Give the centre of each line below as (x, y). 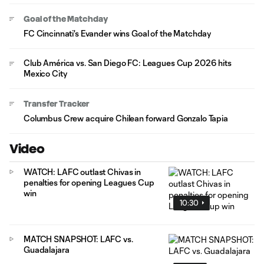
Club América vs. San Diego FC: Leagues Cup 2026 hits (128, 63)
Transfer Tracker (57, 104)
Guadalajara (47, 249)
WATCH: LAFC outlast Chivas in (82, 172)
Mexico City (45, 73)
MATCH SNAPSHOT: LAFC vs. (78, 239)
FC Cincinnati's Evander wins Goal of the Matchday (118, 33)
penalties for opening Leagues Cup (89, 182)
